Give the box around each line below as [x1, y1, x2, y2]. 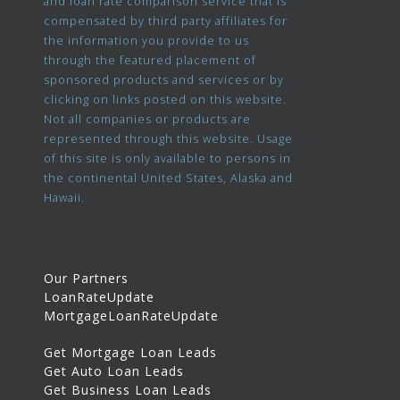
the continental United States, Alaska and [44, 170, 294, 187]
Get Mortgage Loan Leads [44, 344, 218, 362]
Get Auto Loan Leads [44, 362, 185, 380]
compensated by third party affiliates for [44, 12, 288, 29]
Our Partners [44, 270, 129, 287]
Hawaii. [44, 189, 86, 206]
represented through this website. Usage [44, 130, 294, 147]
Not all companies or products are [44, 111, 252, 128]
